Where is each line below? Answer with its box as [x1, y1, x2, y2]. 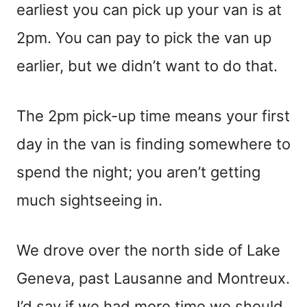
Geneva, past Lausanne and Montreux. [16, 269, 290, 288]
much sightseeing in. [16, 191, 162, 210]
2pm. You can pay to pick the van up [16, 29, 271, 47]
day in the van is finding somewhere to [16, 135, 291, 153]
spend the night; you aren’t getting [16, 163, 260, 182]
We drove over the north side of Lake [16, 241, 280, 260]
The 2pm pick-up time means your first [16, 107, 290, 125]
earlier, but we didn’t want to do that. [16, 57, 278, 75]
